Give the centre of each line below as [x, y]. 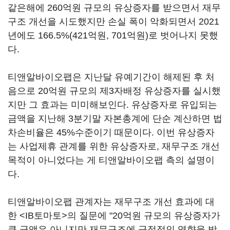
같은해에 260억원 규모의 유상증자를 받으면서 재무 [114, 8]
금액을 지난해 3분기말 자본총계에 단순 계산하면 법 [115, 119]
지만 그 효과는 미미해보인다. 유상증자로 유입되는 [112, 105]
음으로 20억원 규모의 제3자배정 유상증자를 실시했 [114, 91]
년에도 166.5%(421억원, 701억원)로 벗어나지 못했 [113, 35]
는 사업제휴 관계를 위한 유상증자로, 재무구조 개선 [114, 146]
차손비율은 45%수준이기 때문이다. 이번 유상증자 [111, 132]
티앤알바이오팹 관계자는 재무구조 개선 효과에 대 [111, 202]
